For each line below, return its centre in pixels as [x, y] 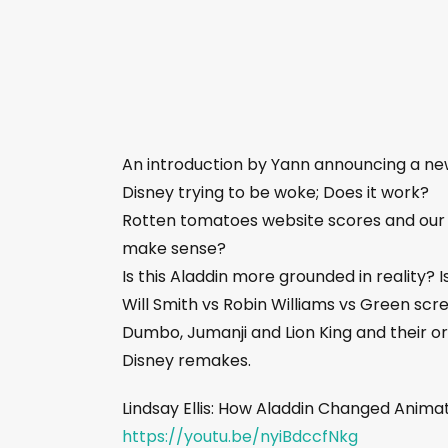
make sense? [174, 248]
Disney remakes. [186, 360]
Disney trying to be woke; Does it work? [275, 192]
